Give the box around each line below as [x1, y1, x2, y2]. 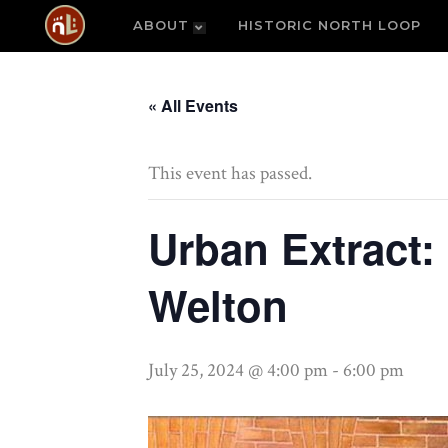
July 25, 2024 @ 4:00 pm [148, 358, 328, 383]
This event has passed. [148, 161, 312, 186]
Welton [148, 275, 288, 335]
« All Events [148, 94, 238, 117]
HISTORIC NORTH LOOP [238, 17, 421, 33]
